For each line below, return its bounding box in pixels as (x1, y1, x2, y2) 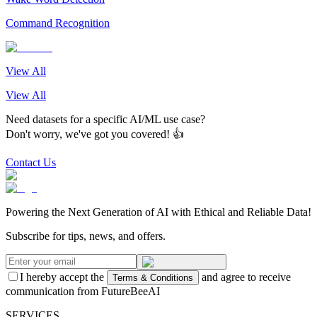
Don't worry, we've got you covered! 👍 (6, 127, 184, 140)
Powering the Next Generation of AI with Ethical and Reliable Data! (6, 205, 311, 218)
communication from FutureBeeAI (6, 284, 160, 297)
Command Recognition (6, 16, 110, 29)
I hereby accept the (20, 270, 104, 283)
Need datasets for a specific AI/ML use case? (6, 113, 205, 125)
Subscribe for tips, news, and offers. (6, 229, 166, 242)
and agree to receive (202, 270, 291, 283)
